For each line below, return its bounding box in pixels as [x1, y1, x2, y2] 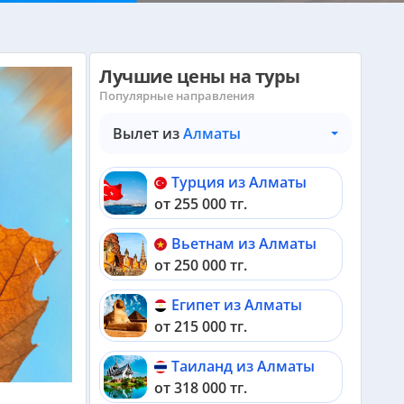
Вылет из [113, 124, 183, 143]
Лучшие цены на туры [99, 64, 300, 88]
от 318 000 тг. [154, 377, 247, 398]
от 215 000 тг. [154, 316, 247, 336]
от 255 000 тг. [154, 193, 247, 214]
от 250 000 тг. [154, 254, 247, 275]
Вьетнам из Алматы [171, 234, 317, 254]
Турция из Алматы [171, 172, 307, 193]
